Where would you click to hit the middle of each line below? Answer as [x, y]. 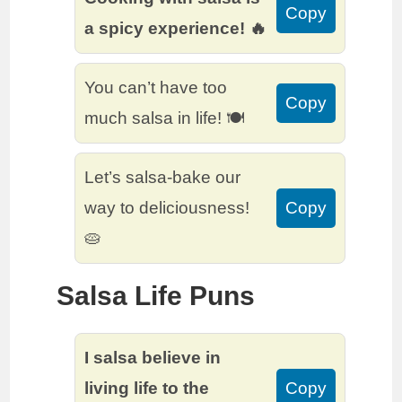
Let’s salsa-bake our [163, 178]
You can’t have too [156, 88]
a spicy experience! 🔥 [176, 29]
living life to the [147, 389]
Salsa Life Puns [156, 296]
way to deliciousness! [167, 208]
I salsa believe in [153, 358]
